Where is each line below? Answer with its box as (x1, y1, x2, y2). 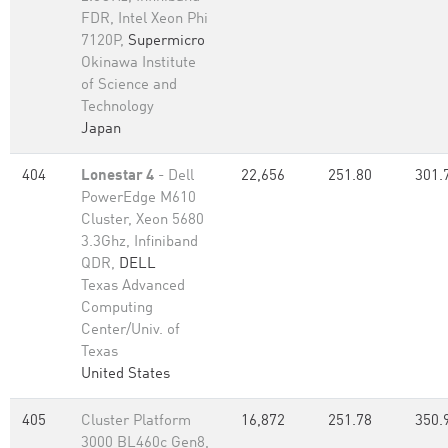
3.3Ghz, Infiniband (81, 235, 198, 250)
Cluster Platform (81, 414, 191, 429)
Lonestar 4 (81, 169, 154, 184)
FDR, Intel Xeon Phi (81, 12, 208, 27)
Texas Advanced (81, 279, 185, 294)
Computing (81, 301, 153, 316)
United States (81, 367, 170, 382)
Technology (81, 100, 154, 115)
